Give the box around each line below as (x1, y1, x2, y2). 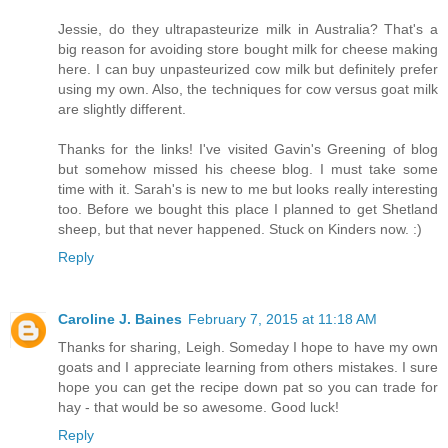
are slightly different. (58, 101, 186, 118)
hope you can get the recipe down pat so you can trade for (58, 379, 438, 396)
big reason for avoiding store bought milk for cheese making (58, 41, 438, 58)
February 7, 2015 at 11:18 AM (188, 311, 377, 328)
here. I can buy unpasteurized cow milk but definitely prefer (58, 61, 438, 78)
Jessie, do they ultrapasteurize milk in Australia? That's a (58, 21, 438, 38)
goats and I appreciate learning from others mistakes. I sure (58, 359, 438, 376)
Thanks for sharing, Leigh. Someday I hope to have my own (58, 339, 438, 356)
